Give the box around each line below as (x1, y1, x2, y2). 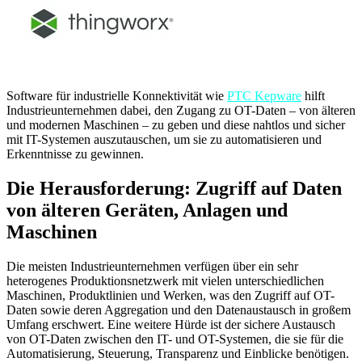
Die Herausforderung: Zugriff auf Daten (6, 178, 342, 200)
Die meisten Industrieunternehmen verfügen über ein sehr (6, 259, 298, 273)
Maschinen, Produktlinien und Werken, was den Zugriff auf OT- (6, 288, 335, 302)
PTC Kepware (227, 89, 301, 103)
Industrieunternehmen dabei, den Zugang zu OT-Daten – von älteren (6, 103, 356, 118)
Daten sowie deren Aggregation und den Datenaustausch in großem (6, 302, 351, 317)
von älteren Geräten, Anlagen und (6, 200, 288, 221)
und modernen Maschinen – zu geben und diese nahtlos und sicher (6, 118, 345, 133)
